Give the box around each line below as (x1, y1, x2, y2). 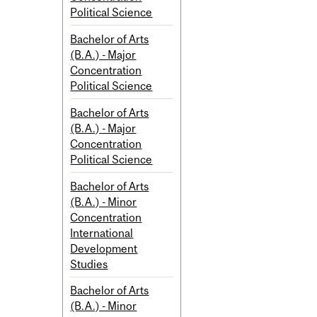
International (70, 226, 134, 239)
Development (70, 241, 138, 255)
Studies (70, 257, 108, 270)
